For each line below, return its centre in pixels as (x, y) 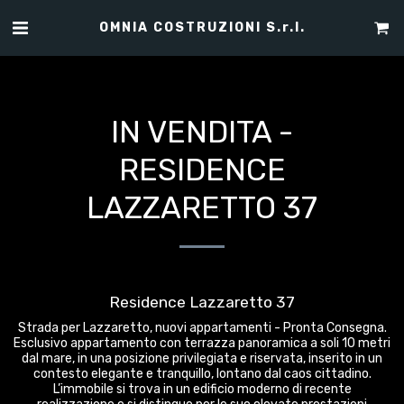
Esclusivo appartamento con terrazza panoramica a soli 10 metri (202, 343)
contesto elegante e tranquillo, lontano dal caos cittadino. (202, 374)
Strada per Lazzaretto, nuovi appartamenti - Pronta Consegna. (202, 328)
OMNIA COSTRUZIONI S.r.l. (202, 27)
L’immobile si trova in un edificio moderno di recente (202, 389)
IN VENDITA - (202, 132)
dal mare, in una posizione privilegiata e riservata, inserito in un (202, 358)
